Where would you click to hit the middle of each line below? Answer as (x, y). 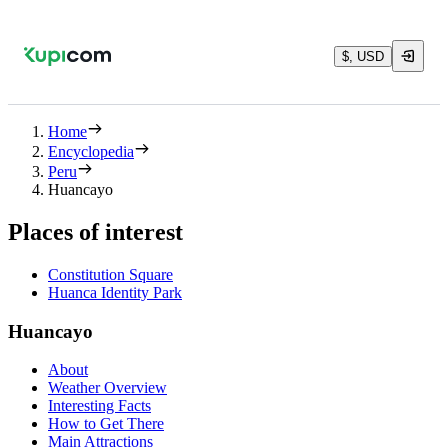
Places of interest (95, 231)
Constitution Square (110, 274)
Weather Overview (107, 388)
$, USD (363, 56)
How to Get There (106, 424)
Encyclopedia (91, 151)
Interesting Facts (99, 406)
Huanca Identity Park (115, 292)
